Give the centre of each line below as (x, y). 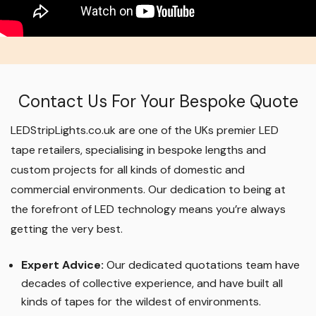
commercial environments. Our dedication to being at (148, 190)
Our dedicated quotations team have (202, 265)
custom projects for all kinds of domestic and (128, 170)
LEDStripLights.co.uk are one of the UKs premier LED (145, 130)
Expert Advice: (62, 265)
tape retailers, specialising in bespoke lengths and (138, 150)
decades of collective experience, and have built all (152, 284)
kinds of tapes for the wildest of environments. (141, 302)
